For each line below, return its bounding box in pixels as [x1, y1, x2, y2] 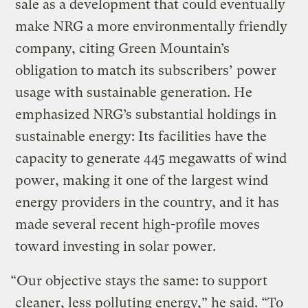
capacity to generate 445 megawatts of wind [15, 150, 287, 166]
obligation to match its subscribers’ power [15, 62, 277, 78]
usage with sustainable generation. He [15, 84, 253, 100]
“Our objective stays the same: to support [10, 272, 268, 289]
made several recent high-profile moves [15, 216, 261, 232]
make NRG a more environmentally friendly [15, 18, 288, 34]
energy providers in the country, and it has [15, 194, 280, 210]
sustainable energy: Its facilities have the [15, 128, 267, 144]
